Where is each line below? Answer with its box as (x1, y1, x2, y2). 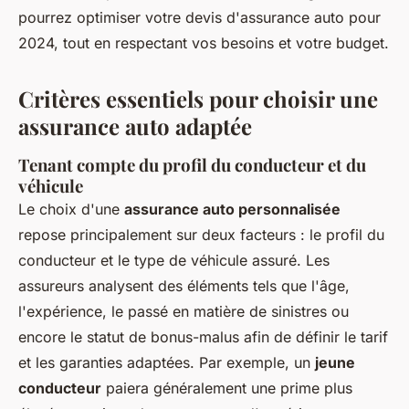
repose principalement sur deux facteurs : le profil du (18, 225, 384, 244)
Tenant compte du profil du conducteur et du (18, 152, 366, 176)
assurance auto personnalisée (124, 199, 341, 218)
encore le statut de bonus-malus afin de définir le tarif (18, 327, 388, 346)
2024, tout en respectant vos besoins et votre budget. (18, 33, 389, 52)
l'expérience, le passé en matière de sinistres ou (18, 301, 349, 320)
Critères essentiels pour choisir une (18, 83, 378, 113)
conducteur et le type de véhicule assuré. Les (18, 250, 330, 269)
